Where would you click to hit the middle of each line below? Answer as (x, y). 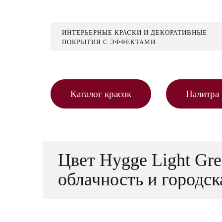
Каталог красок (101, 94)
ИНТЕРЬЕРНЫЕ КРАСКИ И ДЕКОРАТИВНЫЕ (135, 32)
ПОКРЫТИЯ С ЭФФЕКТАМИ (109, 42)
